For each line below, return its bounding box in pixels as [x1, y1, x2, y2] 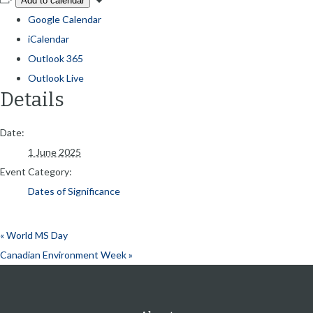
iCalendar [28, 32, 69, 45]
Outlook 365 [28, 52, 83, 64]
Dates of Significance [28, 185, 120, 198]
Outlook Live [28, 71, 84, 84]
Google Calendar [28, 13, 101, 25]
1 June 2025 [28, 146, 81, 159]
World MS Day [4, 229, 68, 242]
